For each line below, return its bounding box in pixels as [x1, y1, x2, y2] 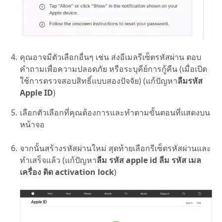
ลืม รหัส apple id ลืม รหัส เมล [97, 154, 201, 166]
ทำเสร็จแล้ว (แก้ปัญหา [20, 154, 97, 166]
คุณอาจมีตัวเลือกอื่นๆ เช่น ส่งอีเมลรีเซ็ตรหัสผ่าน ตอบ [20, 51, 201, 62]
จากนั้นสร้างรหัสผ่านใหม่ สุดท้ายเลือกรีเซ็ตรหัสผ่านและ [20, 142, 211, 154]
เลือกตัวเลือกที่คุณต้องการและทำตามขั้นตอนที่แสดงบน [20, 107, 210, 118]
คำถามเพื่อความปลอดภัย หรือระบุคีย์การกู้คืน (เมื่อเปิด [20, 63, 207, 74]
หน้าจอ [20, 118, 45, 130]
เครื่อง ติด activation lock [20, 166, 114, 177]
